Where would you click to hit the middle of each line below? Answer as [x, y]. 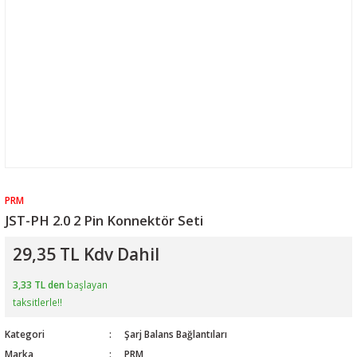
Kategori [25, 334]
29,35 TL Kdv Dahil [86, 254]
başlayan [86, 284]
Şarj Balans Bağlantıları [175, 334]
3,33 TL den [39, 284]
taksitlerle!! [37, 302]
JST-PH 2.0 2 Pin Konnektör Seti [104, 220]
